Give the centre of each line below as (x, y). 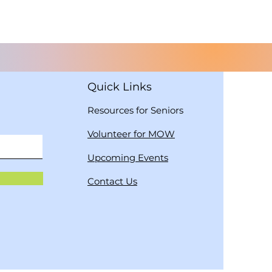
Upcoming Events (128, 158)
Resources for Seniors (135, 110)
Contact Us (112, 181)
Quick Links (120, 87)
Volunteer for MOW (131, 134)
